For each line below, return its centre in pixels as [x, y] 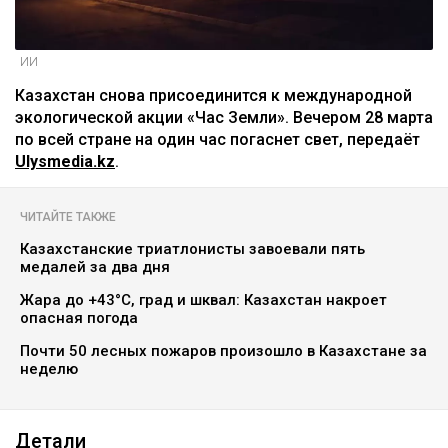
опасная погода [79, 318]
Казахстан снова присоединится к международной [213, 96]
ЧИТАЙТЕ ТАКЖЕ [68, 217]
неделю [49, 369]
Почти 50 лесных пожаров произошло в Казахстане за [223, 351]
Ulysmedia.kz [65, 162]
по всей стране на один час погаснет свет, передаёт [217, 140]
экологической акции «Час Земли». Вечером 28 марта [224, 118]
